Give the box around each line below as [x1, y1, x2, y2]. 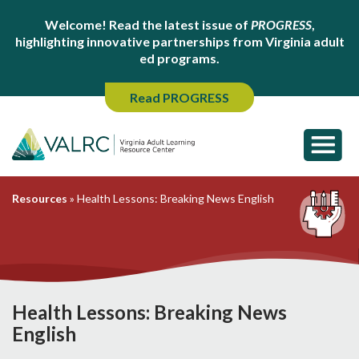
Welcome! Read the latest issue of [44, 17, 251, 32]
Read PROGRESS [130, 90, 229, 105]
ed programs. [139, 50, 220, 66]
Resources [12, 192, 67, 205]
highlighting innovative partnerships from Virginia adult [14, 34, 345, 49]
